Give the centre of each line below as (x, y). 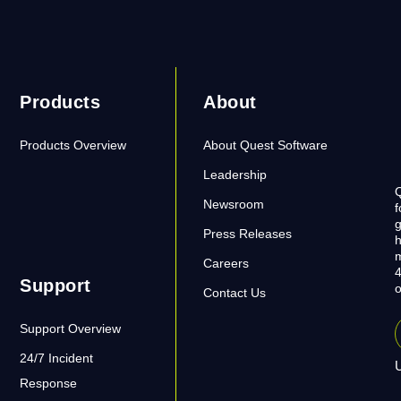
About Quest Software (266, 145)
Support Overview (71, 328)
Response (49, 383)
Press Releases (248, 234)
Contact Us (235, 293)
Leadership (235, 175)
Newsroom (234, 204)
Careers (226, 263)
